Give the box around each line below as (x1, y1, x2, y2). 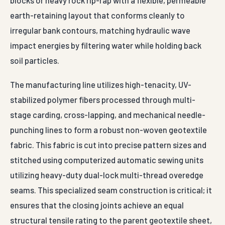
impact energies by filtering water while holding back (10, 40, 201, 51)
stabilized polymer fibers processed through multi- (10, 94, 195, 105)
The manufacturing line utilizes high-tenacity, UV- (10, 79, 191, 90)
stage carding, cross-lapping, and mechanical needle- (10, 109, 205, 120)
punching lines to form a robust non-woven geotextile (10, 125, 207, 135)
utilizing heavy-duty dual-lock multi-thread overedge (10, 170, 203, 180)
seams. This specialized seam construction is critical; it (10, 185, 212, 195)
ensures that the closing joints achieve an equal (10, 200, 184, 210)
